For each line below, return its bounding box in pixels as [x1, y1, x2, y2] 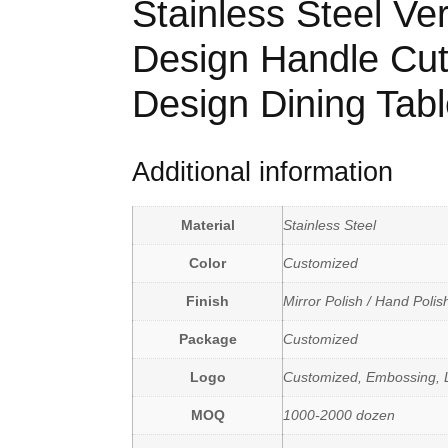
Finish [186, 293, 229, 309]
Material [180, 217, 235, 233]
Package [178, 331, 237, 347]
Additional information [132, 157, 393, 187]
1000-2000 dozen [283, 407, 395, 423]
